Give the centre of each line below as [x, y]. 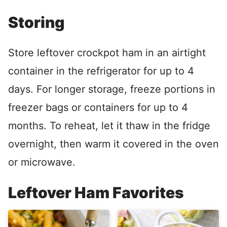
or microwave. [42, 162]
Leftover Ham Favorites [96, 193]
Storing [36, 22]
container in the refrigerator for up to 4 [101, 71]
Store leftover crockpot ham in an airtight [107, 53]
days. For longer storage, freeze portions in [112, 89]
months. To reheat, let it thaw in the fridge [109, 126]
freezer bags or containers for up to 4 [98, 107]
